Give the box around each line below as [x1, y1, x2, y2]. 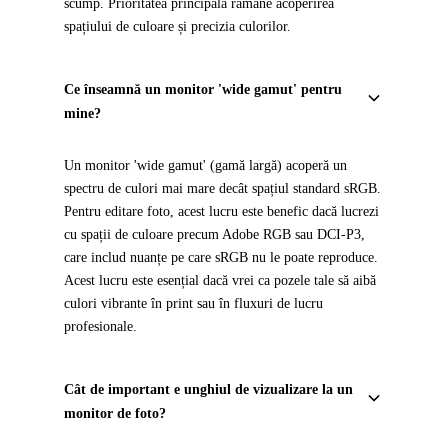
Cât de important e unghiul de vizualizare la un [64, 382, 353, 397]
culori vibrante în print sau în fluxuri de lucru [64, 296, 323, 311]
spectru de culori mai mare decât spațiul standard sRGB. [64, 181, 381, 196]
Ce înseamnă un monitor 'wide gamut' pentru [64, 82, 342, 97]
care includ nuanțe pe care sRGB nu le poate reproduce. [64, 250, 378, 265]
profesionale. [64, 319, 137, 334]
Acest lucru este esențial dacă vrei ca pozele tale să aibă [64, 273, 376, 288]
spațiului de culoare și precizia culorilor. [64, 19, 291, 34]
